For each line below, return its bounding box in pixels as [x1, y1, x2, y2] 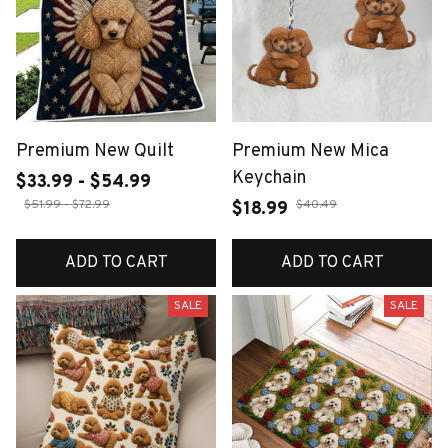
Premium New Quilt [16, 139, 174, 163]
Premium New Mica [232, 139, 389, 163]
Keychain [232, 166, 306, 190]
